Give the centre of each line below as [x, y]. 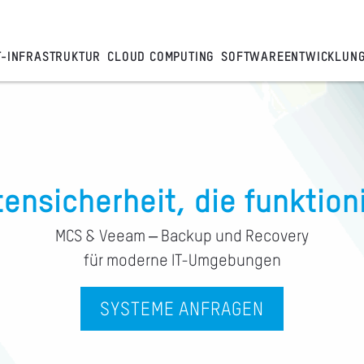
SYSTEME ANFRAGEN [182, 310]
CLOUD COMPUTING [161, 58]
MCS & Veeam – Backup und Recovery [182, 237]
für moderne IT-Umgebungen [182, 261]
